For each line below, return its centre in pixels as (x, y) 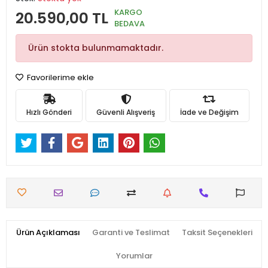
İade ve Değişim (209, 112)
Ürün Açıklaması (48, 233)
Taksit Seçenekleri (217, 233)
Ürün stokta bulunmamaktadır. (96, 48)
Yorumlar (134, 256)
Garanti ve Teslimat (131, 233)
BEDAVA (130, 24)
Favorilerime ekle (60, 77)
